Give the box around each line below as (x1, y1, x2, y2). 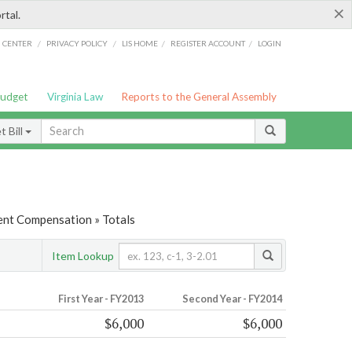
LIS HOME (122, 38, 159, 48)
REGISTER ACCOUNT (170, 38, 246, 48)
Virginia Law (46, 90, 103, 103)
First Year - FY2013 (57, 292, 144, 306)
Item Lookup (52, 248, 114, 262)
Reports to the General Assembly (121, 90, 277, 103)
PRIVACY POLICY (46, 38, 108, 48)
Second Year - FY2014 (181, 292, 282, 306)
